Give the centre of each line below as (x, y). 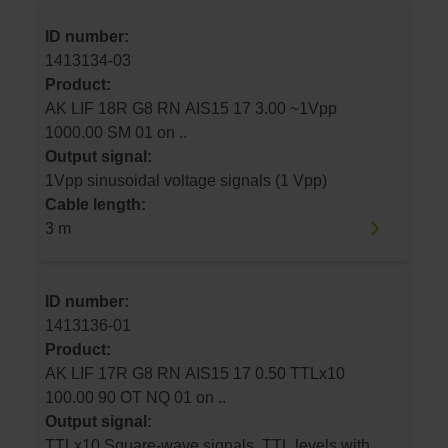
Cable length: (95, 204)
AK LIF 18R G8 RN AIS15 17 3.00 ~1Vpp (71, 108)
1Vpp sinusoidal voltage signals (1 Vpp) (186, 180)
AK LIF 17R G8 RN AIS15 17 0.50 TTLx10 (71, 374)
